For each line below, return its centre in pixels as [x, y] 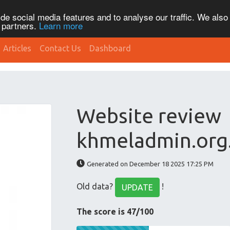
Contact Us [60, 48]
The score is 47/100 [115, 212]
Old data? [96, 187]
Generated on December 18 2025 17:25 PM [150, 164]
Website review [149, 116]
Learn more [61, 25]
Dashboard [110, 48]
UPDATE [138, 187]
